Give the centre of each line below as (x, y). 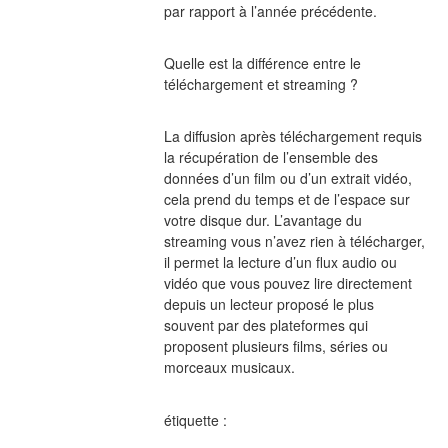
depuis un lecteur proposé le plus (268, 304)
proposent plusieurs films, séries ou (275, 346)
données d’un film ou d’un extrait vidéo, (287, 178)
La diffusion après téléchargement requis (292, 136)
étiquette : (195, 419)
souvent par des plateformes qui (265, 325)
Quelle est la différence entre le (262, 63)
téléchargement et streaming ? (260, 84)
